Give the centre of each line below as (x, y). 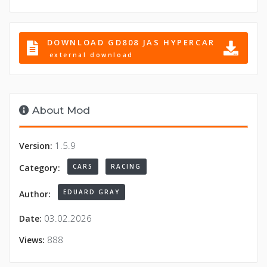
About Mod (60, 111)
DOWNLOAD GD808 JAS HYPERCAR (131, 43)
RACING (126, 167)
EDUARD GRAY (91, 192)
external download (91, 55)
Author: (35, 194)
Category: (40, 168)
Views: (32, 240)
